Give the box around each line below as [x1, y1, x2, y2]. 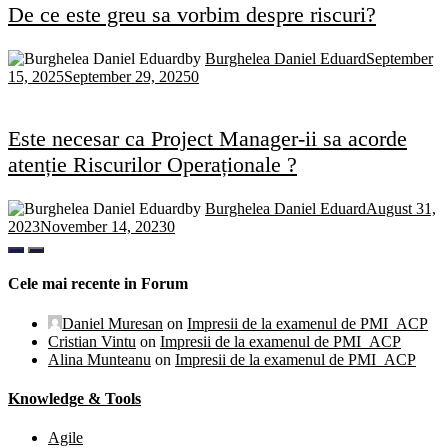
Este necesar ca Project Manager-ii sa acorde [8, 126, 407, 152]
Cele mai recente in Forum [8, 275, 188, 293]
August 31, [366, 200, 436, 218]
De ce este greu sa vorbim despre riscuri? [8, 2, 376, 28]
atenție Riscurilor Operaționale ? [8, 152, 297, 178]
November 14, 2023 [40, 218, 167, 236]
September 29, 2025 [64, 68, 191, 86]
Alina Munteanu [48, 350, 151, 368]
